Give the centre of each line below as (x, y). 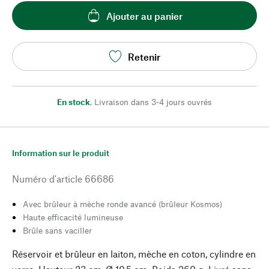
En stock (74, 102)
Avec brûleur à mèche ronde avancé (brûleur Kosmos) (122, 204)
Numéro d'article (47, 179)
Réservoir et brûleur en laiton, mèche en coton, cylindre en (134, 254)
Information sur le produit (61, 153)
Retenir (144, 56)
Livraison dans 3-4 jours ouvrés (153, 102)
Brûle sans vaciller (57, 230)
